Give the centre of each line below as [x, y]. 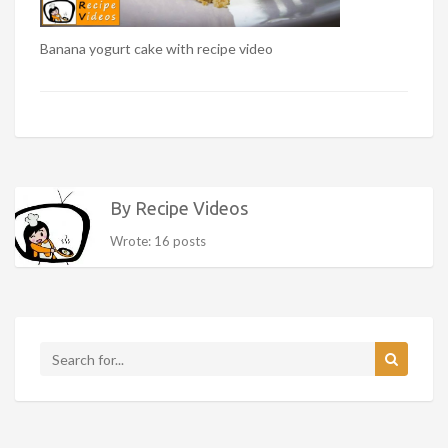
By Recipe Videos [179, 208]
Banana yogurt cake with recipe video [156, 49]
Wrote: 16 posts [158, 241]
